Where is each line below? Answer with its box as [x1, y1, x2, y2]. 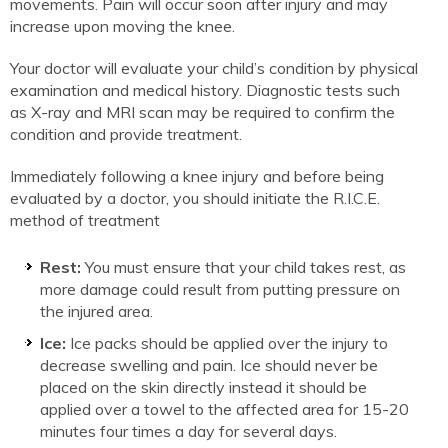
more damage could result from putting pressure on [40, 278, 400, 299]
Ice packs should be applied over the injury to [66, 332, 388, 353]
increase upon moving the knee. [10, 15, 235, 36]
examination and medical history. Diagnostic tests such [10, 79, 400, 100]
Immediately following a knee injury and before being [10, 165, 384, 186]
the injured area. [40, 300, 153, 321]
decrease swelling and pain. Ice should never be [40, 354, 378, 375]
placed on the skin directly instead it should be [40, 376, 367, 397]
